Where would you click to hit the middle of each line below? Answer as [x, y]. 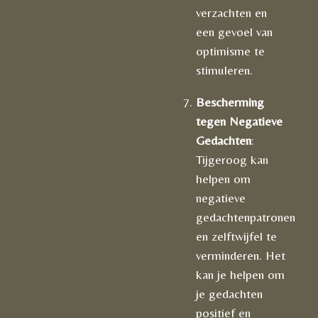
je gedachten [229, 294]
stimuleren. [224, 70]
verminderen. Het [241, 256]
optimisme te [230, 51]
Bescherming [230, 102]
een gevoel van [234, 32]
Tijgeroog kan [232, 160]
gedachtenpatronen [246, 217]
